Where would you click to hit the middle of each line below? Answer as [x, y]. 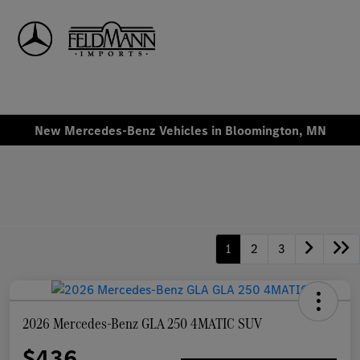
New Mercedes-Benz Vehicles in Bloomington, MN [180, 130]
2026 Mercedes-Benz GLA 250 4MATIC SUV [142, 324]
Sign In [315, 54]
